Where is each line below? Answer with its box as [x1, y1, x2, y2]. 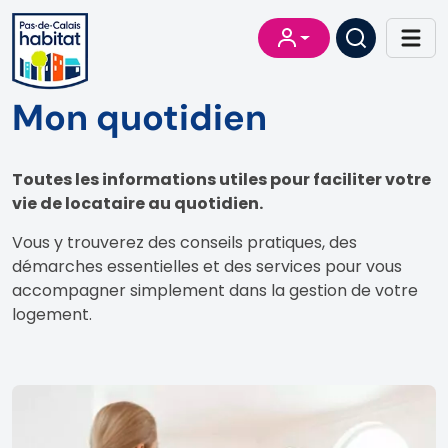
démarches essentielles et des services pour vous [12, 254, 402, 278]
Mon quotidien [12, 93, 267, 141]
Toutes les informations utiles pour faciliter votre [12, 167, 431, 191]
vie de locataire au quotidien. [12, 191, 263, 215]
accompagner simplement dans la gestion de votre [12, 278, 418, 302]
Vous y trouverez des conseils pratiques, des [12, 230, 357, 254]
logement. [12, 302, 92, 326]
